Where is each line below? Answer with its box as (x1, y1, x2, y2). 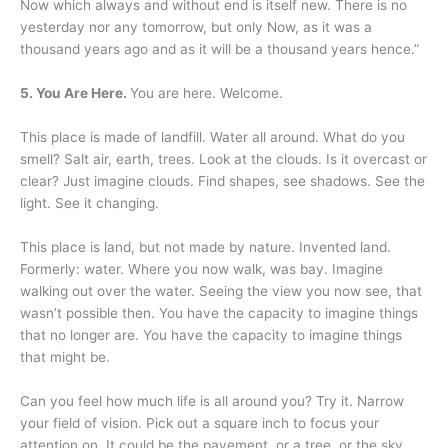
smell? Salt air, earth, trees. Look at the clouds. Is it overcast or (20, 151, 427, 168)
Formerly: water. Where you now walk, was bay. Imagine (20, 260, 383, 277)
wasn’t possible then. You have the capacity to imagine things (20, 304, 418, 321)
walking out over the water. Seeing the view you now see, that (20, 282, 422, 299)
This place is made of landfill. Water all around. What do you (20, 129, 405, 146)
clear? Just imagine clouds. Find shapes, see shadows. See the (20, 173, 425, 190)
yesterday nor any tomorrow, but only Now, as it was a (20, 19, 372, 36)
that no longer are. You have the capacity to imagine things (20, 326, 402, 343)
